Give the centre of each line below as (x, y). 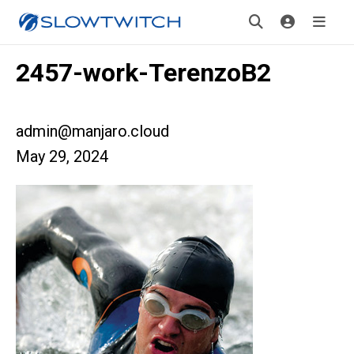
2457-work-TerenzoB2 (143, 73)
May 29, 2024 (62, 156)
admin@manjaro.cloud (92, 131)
